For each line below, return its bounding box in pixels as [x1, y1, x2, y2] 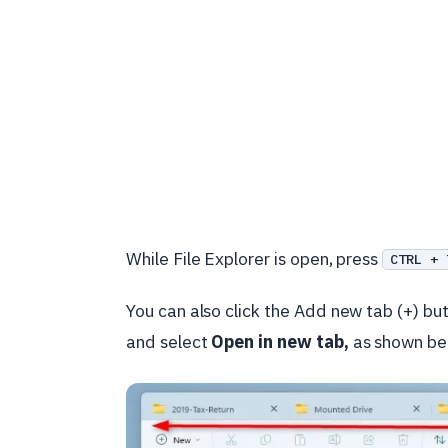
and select [126, 329, 212, 353]
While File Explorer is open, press [126, 246, 383, 270]
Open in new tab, [211, 329, 349, 353]
